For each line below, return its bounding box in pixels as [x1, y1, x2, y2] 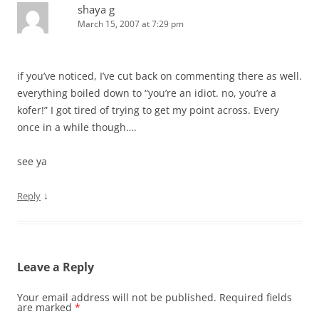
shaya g [78, 2, 115, 17]
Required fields [219, 291, 292, 305]
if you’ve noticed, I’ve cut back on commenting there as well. [17, 69, 302, 83]
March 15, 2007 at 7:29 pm [78, 18, 184, 31]
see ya [17, 155, 47, 169]
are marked [17, 300, 75, 315]
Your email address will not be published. [17, 291, 216, 305]
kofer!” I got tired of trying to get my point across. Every [17, 103, 279, 117]
